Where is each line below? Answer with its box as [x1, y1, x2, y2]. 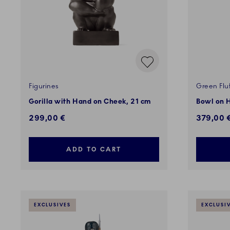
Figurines [29, 82, 59, 91]
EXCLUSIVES [33, 202, 71, 208]
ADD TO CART [66, 146, 122, 154]
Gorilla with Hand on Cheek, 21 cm [29, 98, 151, 106]
